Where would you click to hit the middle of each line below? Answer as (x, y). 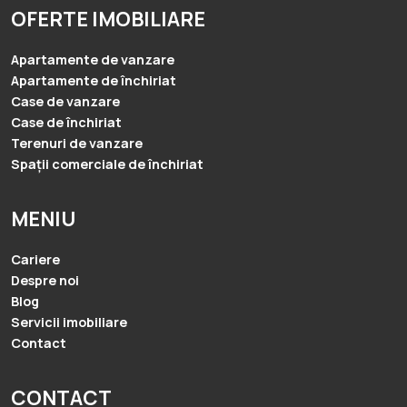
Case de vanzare (65, 101)
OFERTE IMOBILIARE (108, 19)
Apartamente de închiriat (94, 80)
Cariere (35, 259)
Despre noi (45, 280)
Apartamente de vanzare (93, 60)
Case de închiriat (66, 122)
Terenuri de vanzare (77, 143)
